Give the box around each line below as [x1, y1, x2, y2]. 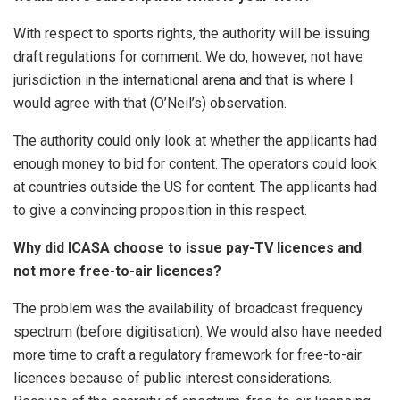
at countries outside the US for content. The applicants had [13, 178, 377, 196]
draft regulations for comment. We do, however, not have [13, 47, 363, 65]
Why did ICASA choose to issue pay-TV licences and [13, 238, 362, 256]
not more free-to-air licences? [13, 262, 221, 279]
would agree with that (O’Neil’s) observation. [13, 94, 287, 112]
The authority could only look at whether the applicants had [13, 131, 377, 149]
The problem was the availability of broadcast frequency [13, 299, 363, 317]
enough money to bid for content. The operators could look [13, 154, 377, 172]
